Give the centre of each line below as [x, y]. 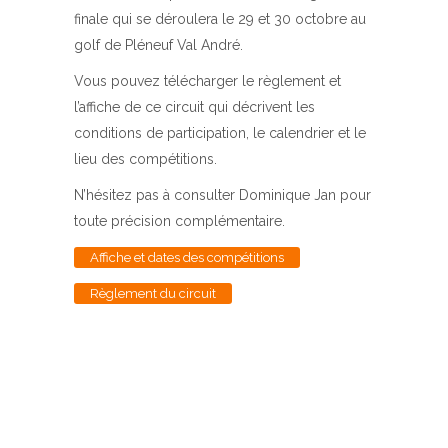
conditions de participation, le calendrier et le [220, 133]
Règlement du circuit [153, 293]
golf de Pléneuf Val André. [158, 45]
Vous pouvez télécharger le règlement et [207, 81]
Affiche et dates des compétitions [187, 257]
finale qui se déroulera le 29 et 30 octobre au [220, 19]
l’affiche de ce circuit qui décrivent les [194, 107]
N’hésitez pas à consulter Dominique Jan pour [222, 195]
